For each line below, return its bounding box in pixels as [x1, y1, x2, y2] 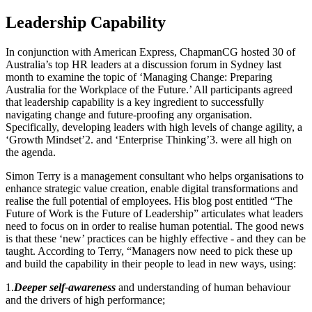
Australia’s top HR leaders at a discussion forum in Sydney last [6, 58, 281, 70]
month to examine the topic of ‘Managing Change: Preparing [6, 71, 272, 83]
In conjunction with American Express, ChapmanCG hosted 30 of [6, 46, 295, 58]
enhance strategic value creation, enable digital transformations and [6, 182, 298, 194]
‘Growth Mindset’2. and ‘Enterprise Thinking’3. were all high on [6, 134, 292, 146]
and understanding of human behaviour [116, 281, 290, 293]
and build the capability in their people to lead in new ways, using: [6, 258, 296, 270]
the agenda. [6, 146, 56, 158]
